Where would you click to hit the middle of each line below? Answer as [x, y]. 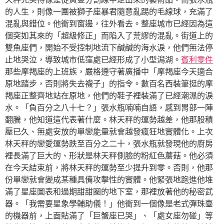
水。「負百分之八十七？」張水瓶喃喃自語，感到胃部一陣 [109, 108]
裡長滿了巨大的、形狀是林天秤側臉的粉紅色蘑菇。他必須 [109, 156]
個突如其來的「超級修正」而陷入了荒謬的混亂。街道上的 [109, 36]
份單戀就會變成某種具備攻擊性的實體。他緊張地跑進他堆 [109, 180]
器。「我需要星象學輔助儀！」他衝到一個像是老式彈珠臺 [109, 204]
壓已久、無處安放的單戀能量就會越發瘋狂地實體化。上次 [109, 132]
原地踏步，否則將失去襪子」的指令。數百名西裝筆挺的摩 [109, 84]
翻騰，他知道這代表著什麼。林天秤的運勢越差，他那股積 [109, 120]
